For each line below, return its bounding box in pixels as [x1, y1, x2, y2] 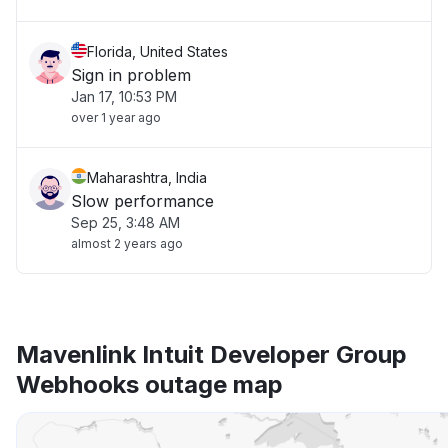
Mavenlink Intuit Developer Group [16, 340, 407, 369]
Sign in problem [71, 65, 191, 85]
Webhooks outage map [16, 370, 283, 399]
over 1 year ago [71, 110, 161, 125]
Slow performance [71, 191, 214, 211]
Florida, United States [87, 43, 228, 60]
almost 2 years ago [71, 236, 183, 251]
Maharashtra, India [87, 169, 207, 186]
